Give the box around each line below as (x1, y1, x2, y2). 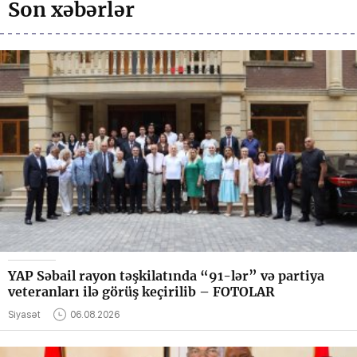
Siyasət (8, 309, 41, 321)
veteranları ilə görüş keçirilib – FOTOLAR (8, 284, 275, 300)
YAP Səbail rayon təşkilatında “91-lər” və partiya (8, 268, 324, 284)
